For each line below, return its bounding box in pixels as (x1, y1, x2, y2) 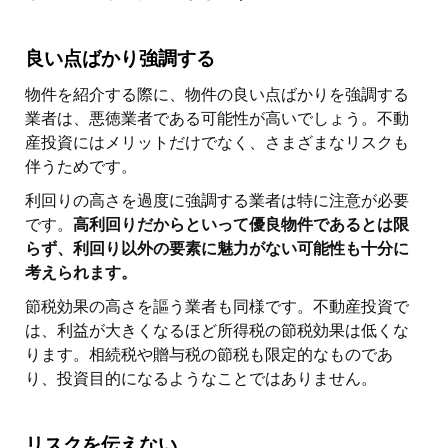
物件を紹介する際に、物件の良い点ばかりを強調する (25, 84, 409, 104)
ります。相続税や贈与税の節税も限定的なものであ (25, 344, 393, 364)
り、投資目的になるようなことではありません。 (25, 368, 377, 388)
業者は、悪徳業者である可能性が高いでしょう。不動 (25, 108, 409, 128)
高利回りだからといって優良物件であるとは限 (73, 214, 409, 234)
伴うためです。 (25, 156, 137, 176)
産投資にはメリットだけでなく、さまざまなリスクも (25, 132, 409, 152)
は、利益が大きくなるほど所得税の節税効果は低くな (25, 320, 409, 340)
